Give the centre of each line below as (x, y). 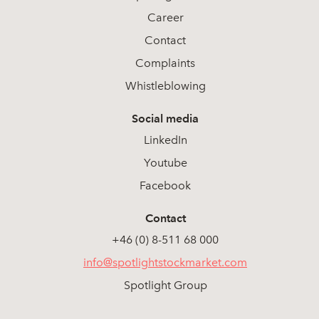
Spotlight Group (165, 285)
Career (165, 17)
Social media (165, 119)
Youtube (165, 163)
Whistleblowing (165, 86)
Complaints (165, 63)
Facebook (165, 185)
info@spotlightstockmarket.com (165, 262)
